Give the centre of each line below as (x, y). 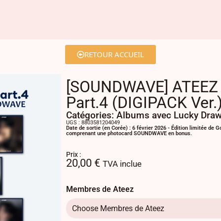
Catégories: (91, 115)
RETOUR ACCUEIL (114, 54)
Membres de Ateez (100, 189)
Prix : (74, 154)
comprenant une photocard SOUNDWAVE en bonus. (129, 133)
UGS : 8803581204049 (93, 123)
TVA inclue (122, 164)
